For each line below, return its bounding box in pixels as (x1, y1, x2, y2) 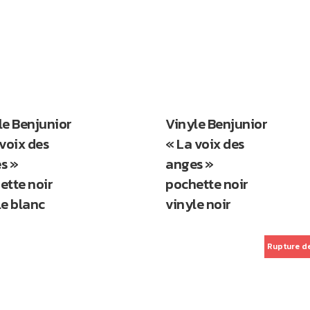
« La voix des (165, 134, 244, 154)
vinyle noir (165, 194, 231, 215)
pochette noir (165, 174, 248, 194)
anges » (165, 154, 214, 174)
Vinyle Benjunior (165, 113, 267, 134)
